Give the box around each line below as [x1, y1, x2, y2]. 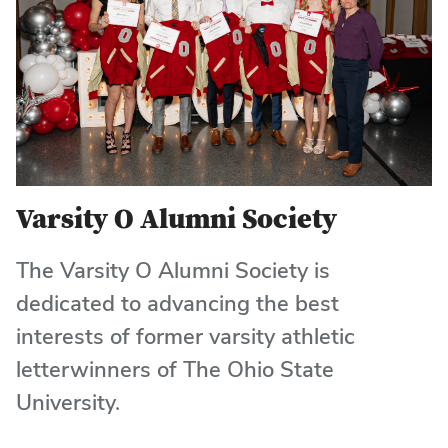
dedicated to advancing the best [16, 289, 339, 318]
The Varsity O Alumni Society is [16, 256, 330, 285]
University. [16, 388, 120, 417]
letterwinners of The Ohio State [16, 355, 334, 384]
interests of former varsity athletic [16, 322, 355, 351]
